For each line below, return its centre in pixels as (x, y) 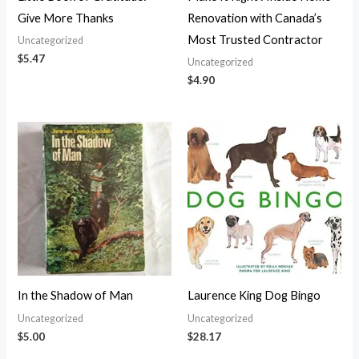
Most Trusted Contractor (255, 39)
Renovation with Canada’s (255, 18)
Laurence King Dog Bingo (254, 296)
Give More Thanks (66, 18)
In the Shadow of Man (76, 296)
